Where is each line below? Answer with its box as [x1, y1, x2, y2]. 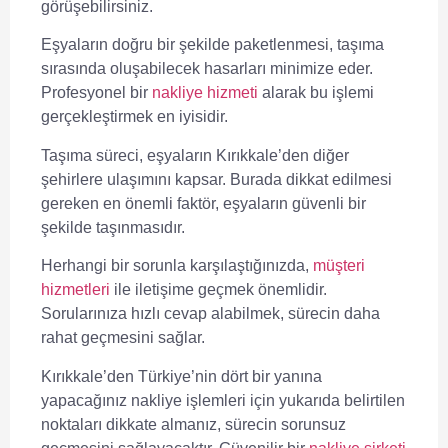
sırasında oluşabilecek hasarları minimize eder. [41, 60, 373, 78]
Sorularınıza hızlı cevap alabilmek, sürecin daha [41, 305, 380, 323]
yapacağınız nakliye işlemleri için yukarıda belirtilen [41, 391, 405, 409]
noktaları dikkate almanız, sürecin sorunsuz [41, 415, 346, 433]
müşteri [313, 257, 365, 275]
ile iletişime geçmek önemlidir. [110, 281, 327, 299]
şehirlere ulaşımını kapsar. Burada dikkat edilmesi [41, 170, 392, 188]
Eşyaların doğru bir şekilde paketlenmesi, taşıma [41, 36, 384, 54]
